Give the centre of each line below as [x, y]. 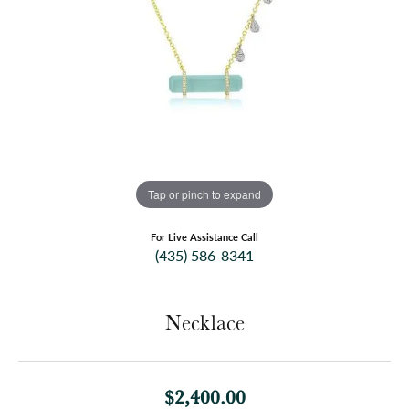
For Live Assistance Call [204, 237]
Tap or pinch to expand [204, 194]
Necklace [204, 323]
